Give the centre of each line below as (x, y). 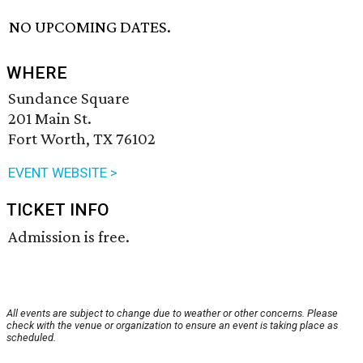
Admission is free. (69, 237)
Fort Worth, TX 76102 (82, 139)
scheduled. (31, 338)
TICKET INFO (58, 210)
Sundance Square (69, 98)
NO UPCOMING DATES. (90, 27)
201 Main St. (50, 119)
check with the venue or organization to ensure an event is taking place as (172, 326)
